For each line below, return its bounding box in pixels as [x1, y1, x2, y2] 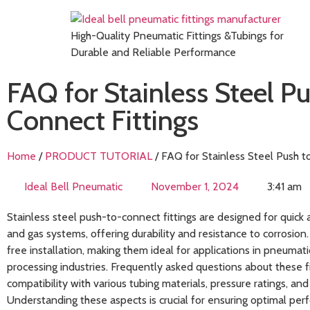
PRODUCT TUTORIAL [45, 149, 152, 163]
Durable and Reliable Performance [71, 46, 236, 59]
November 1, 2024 [151, 180, 239, 193]
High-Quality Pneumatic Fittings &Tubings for [71, 29, 284, 42]
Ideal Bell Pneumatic [24, 180, 122, 193]
